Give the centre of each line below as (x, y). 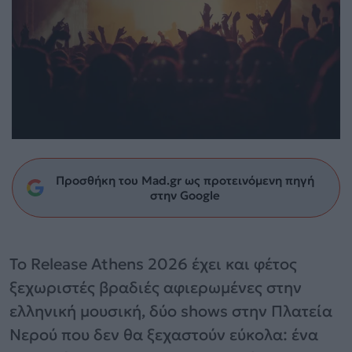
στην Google (185, 195)
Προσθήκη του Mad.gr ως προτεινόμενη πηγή (185, 180)
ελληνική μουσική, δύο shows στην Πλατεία (171, 311)
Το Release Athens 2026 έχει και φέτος (153, 264)
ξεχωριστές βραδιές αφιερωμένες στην (156, 287)
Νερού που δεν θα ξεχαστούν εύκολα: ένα (164, 334)
